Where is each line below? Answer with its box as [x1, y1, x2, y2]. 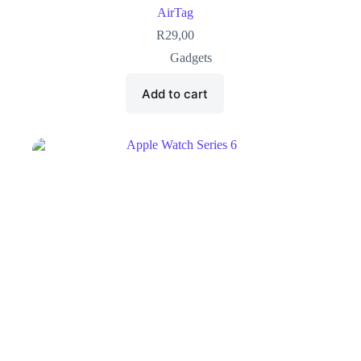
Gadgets [170, 51, 213, 65]
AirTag [156, 6, 193, 20]
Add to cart [142, 85, 209, 102]
